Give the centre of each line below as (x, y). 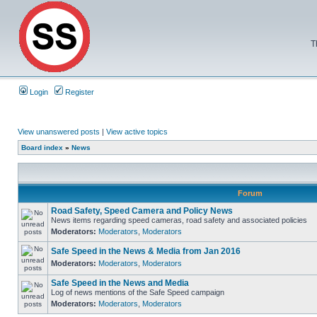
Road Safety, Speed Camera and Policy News (142, 211)
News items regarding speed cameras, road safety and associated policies (179, 220)
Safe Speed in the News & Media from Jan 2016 (146, 251)
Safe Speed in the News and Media (120, 283)
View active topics (137, 132)
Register (79, 92)
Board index (42, 148)
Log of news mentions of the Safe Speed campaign (138, 292)
